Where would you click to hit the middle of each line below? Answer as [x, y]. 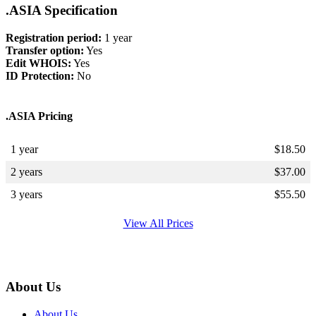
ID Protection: [40, 76]
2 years [26, 171]
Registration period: [54, 38]
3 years [26, 194]
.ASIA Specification [62, 11]
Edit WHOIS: [38, 63]
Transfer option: [45, 50]
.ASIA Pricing [39, 116]
